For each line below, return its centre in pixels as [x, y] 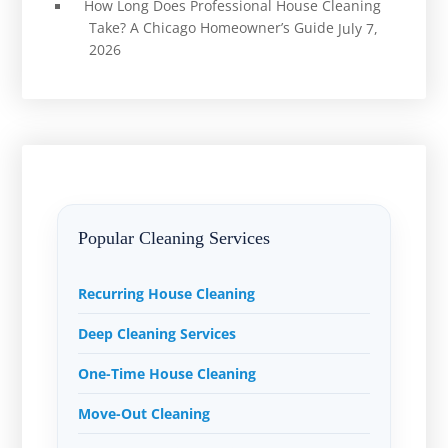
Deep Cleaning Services [157, 334]
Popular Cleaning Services [174, 238]
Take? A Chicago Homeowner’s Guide [211, 27]
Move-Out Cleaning [144, 414]
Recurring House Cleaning [167, 294]
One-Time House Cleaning [167, 374]
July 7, [357, 28]
